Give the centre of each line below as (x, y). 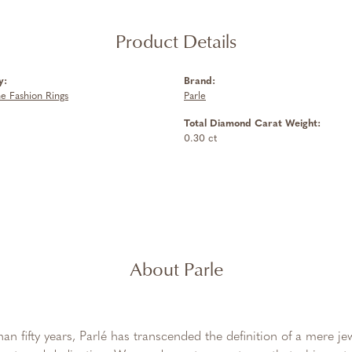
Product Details (176, 41)
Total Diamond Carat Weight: (252, 124)
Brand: (200, 81)
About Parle (176, 269)
